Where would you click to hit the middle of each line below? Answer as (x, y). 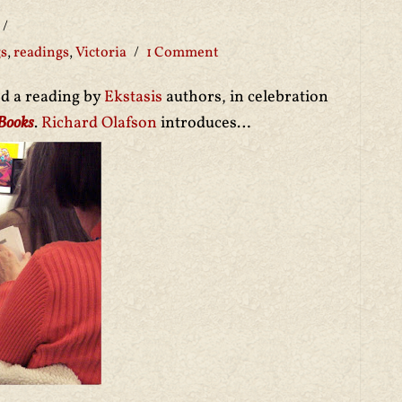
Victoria (101, 53)
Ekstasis (135, 97)
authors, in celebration (247, 97)
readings (41, 53)
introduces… (205, 123)
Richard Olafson (101, 123)
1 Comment (183, 53)
